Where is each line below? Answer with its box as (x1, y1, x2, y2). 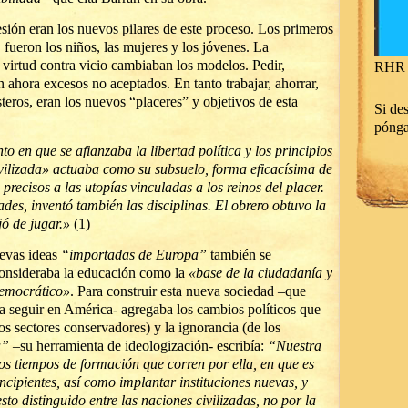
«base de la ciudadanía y (189, 265, 332, 280)
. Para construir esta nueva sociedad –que (70, 283, 306, 299)
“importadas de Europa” (61, 247, 207, 262)
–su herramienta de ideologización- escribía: (9, 338, 268, 353)
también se (207, 247, 271, 262)
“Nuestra (268, 338, 321, 353)
